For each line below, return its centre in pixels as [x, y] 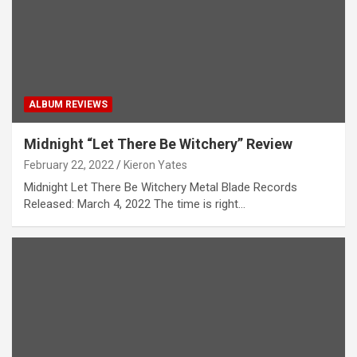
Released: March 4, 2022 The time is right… [135, 204]
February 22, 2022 [69, 165]
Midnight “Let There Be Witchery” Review [158, 144]
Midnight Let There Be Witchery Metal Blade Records [161, 188]
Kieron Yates [155, 165]
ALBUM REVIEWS [68, 105]
